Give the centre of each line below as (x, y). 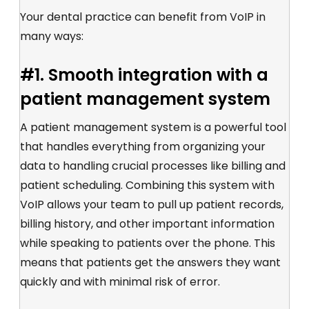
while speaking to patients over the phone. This (148, 243)
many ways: (52, 36)
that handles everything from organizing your (143, 146)
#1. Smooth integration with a (144, 74)
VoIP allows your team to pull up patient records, (152, 204)
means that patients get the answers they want (150, 262)
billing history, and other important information (147, 223)
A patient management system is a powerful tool (153, 127)
